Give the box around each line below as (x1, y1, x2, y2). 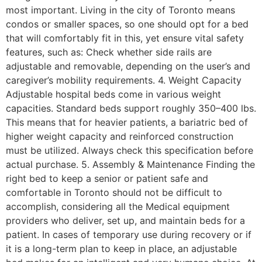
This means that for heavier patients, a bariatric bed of (6, 116, 248, 128)
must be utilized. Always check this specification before (6, 144, 253, 156)
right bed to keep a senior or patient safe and (6, 172, 208, 184)
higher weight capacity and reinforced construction (6, 130, 233, 142)
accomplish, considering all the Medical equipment (6, 200, 230, 212)
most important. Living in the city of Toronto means (6, 4, 235, 16)
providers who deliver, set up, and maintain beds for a (6, 214, 245, 226)
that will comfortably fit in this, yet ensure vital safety (6, 32, 244, 44)
